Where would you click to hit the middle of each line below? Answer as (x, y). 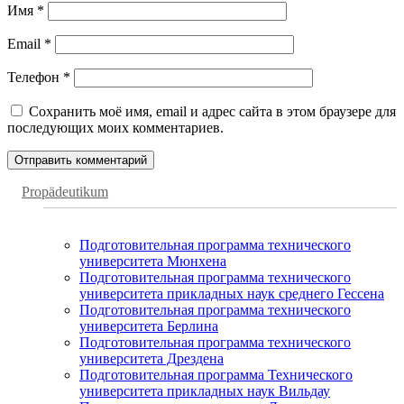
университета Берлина (149, 326)
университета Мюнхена (153, 261)
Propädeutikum (65, 191)
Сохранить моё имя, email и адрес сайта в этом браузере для (212, 111)
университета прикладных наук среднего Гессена (232, 293)
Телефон (35, 77)
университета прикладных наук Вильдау (205, 390)
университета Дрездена (151, 358)
